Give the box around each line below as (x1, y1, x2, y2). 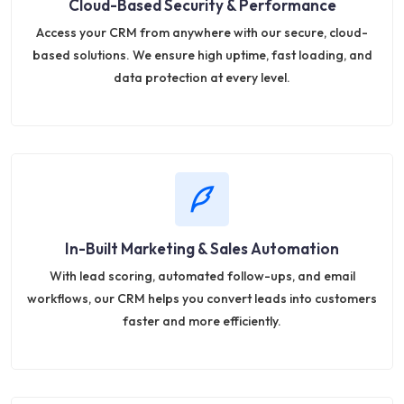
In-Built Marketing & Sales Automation (65, 238, 339, 258)
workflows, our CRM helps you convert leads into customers (27, 289, 377, 307)
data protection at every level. (114, 69, 290, 86)
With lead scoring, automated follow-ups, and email (49, 267, 355, 284)
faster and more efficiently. (123, 312, 281, 329)
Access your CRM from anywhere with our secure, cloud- (36, 23, 368, 41)
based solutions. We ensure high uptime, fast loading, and (32, 46, 372, 63)
